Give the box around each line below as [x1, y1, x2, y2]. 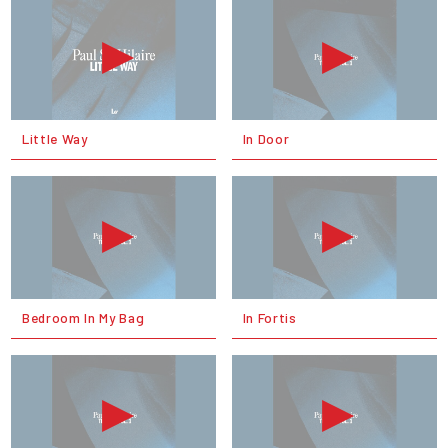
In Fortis [242, 309, 297, 327]
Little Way [21, 130, 88, 148]
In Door [242, 130, 290, 148]
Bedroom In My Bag [21, 309, 145, 327]
